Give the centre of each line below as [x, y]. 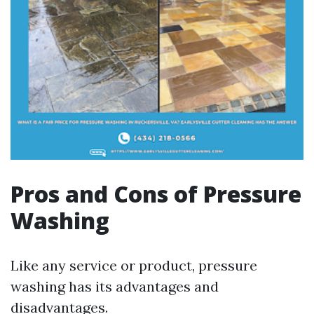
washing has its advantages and [115, 286]
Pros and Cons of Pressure [156, 194]
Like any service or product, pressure [134, 265]
